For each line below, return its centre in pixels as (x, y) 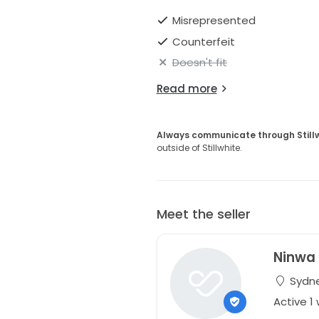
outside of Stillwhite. (199, 148)
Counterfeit (204, 41)
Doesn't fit (200, 63)
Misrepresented (214, 21)
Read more (187, 89)
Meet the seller (203, 214)
